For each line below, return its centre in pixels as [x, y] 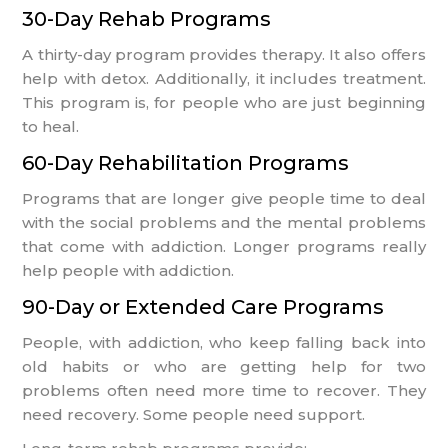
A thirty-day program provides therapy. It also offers [224, 54]
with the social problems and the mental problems [224, 222]
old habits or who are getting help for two [224, 366]
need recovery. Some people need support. [194, 414]
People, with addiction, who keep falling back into [224, 342]
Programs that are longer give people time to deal [224, 198]
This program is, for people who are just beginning [224, 102]
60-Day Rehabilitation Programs [186, 162]
